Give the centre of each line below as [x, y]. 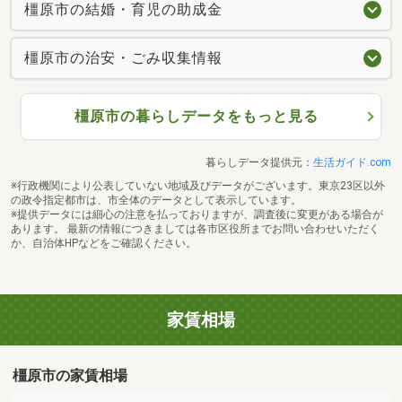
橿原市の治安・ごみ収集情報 [123, 58]
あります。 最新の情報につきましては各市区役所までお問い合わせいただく [195, 229]
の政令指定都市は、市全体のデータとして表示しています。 [156, 201]
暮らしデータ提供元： [259, 163]
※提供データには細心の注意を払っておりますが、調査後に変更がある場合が [197, 215]
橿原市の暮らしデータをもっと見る [196, 117]
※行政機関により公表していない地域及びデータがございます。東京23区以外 [198, 186]
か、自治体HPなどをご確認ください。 [104, 244]
